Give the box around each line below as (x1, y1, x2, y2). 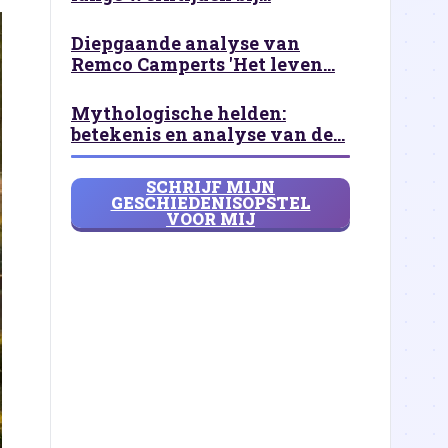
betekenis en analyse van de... (71, 122, 345, 146)
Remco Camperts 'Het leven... (71, 52, 335, 76)
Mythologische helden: (71, 101, 286, 125)
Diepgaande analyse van (71, 31, 300, 55)
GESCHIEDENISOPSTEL (110, 192, 311, 213)
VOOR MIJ (166, 208, 255, 229)
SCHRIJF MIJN (146, 176, 275, 197)
